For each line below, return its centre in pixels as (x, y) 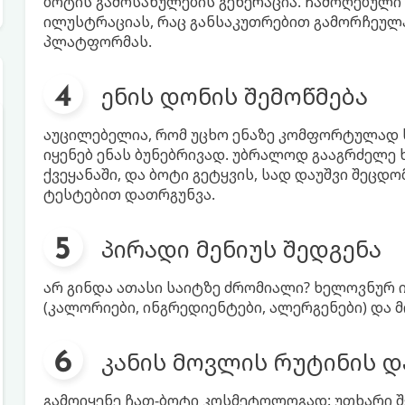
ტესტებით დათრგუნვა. (129, 194)
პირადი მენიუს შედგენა (241, 249)
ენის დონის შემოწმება (234, 96)
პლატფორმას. (97, 42)
